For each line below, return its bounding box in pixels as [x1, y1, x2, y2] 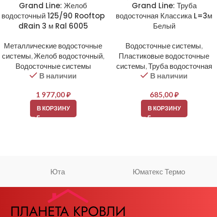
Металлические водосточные [4, 41, 102, 50]
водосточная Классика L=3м [116, 11, 212, 21]
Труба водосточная [148, 62, 212, 71]
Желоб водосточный [34, 51, 103, 61]
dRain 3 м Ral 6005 [18, 21, 88, 31]
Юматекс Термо [133, 167, 186, 176]
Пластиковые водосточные [119, 51, 209, 61]
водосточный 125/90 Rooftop [1, 11, 105, 21]
